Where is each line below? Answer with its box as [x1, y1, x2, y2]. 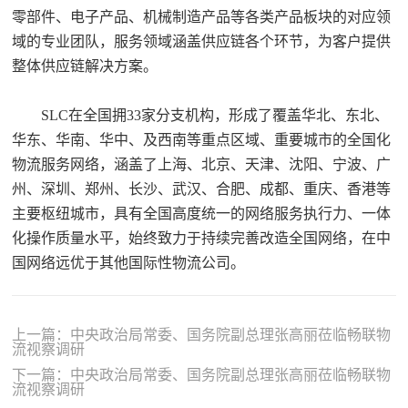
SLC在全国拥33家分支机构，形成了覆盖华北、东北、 [12, 107, 390, 123]
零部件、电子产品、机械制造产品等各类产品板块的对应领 [12, 8, 392, 25]
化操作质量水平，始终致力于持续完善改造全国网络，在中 [12, 229, 392, 246]
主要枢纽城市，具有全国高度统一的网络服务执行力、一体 [12, 205, 392, 221]
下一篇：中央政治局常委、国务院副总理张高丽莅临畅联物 [12, 366, 392, 382]
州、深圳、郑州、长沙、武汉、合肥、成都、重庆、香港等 [12, 180, 392, 197]
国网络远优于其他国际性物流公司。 [12, 254, 246, 270]
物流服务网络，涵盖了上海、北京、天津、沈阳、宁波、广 [12, 156, 392, 172]
